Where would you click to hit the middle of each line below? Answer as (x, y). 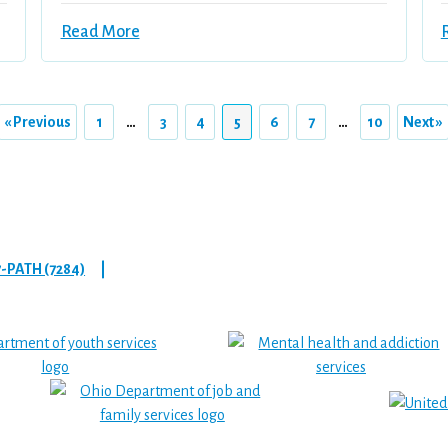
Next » (423, 122)
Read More (100, 32)
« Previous (38, 122)
